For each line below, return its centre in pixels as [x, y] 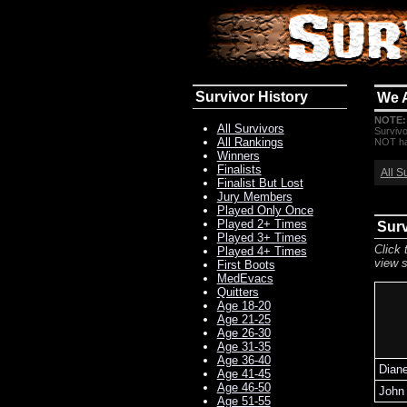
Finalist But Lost [260, 183]
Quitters [238, 292]
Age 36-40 [243, 360]
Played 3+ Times [262, 237]
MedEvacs [245, 278]
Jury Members [254, 196]
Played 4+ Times [262, 251]
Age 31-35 [243, 346]
